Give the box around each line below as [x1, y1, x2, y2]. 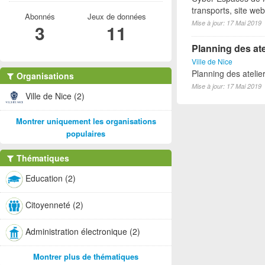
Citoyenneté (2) [25, 198, 83, 211]
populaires [66, 128, 105, 139]
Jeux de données [87, 11, 146, 22]
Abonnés [24, 11, 55, 22]
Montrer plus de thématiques [33, 251, 138, 262]
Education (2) [25, 172, 76, 184]
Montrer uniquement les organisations [15, 115, 156, 127]
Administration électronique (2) [25, 225, 140, 237]
